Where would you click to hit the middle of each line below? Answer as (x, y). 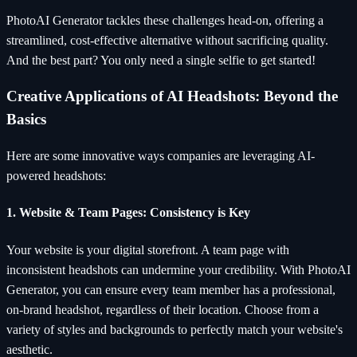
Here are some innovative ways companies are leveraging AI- (161, 156)
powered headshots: (56, 176)
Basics (26, 120)
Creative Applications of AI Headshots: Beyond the (172, 96)
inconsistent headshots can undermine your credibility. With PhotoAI (178, 269)
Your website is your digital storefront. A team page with (148, 249)
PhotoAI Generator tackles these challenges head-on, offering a (165, 20)
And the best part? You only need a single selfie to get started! (161, 60)
